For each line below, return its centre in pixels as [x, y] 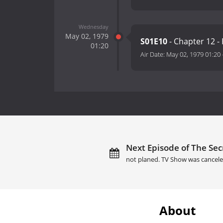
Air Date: [153, 55]
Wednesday [93, 26]
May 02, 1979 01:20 [193, 55]
